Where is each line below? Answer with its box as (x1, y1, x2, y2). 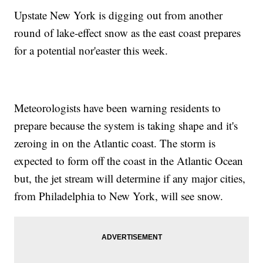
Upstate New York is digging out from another (14, 7, 223, 22)
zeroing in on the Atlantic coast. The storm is (14, 135, 216, 150)
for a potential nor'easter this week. (14, 42, 168, 58)
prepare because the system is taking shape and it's (14, 117, 238, 133)
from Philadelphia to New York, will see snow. (14, 188, 224, 203)
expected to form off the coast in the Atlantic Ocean (14, 153, 244, 168)
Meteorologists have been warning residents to (14, 100, 221, 115)
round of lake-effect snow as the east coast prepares (14, 25, 241, 40)
